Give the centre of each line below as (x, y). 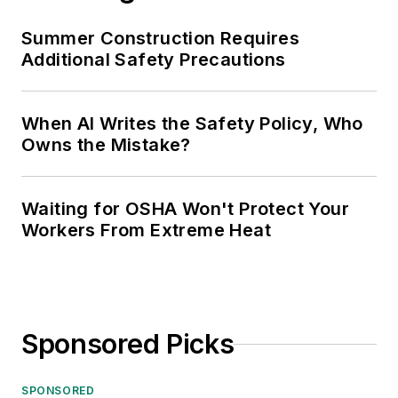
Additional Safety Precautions (154, 60)
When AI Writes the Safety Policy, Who (192, 124)
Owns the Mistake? (106, 145)
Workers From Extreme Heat (146, 231)
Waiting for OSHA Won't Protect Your (185, 209)
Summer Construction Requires (161, 39)
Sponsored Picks (128, 344)
